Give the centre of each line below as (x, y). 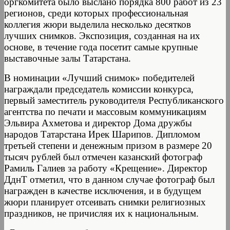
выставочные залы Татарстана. (68, 58)
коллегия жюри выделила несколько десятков (98, 24)
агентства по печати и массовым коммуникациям (105, 111)
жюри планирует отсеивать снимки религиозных (105, 202)
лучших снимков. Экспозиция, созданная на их (102, 35)
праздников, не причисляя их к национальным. (101, 213)
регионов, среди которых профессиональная (96, 13)
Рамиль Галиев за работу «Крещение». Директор (106, 168)
